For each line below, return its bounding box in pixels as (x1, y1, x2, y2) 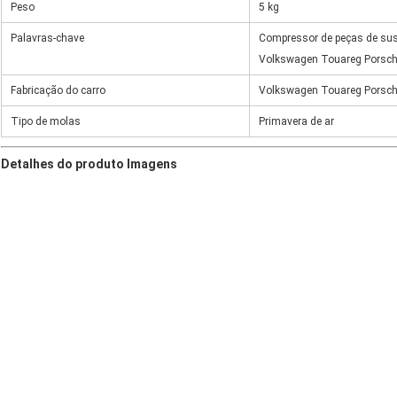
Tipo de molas (11, 115, 81, 128)
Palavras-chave (11, 32, 84, 45)
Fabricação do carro (11, 84, 105, 97)
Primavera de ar (259, 115, 334, 128)
